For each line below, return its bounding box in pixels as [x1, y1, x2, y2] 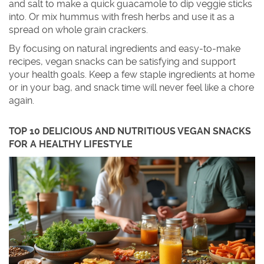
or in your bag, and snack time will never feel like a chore [9, 82, 254, 93]
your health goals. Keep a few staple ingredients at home [9, 69, 255, 80]
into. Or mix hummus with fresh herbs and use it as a [9, 11, 235, 22]
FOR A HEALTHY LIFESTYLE [9, 138, 133, 150]
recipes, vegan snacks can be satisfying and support [9, 56, 236, 67]
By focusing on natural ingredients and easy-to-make [9, 43, 240, 54]
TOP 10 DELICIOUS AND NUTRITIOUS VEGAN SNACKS [9, 126, 251, 137]
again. [9, 95, 34, 106]
